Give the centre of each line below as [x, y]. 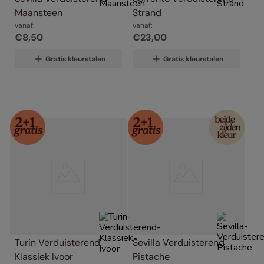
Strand [147, 12]
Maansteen [39, 12]
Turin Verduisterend [57, 243]
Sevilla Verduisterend [179, 243]
